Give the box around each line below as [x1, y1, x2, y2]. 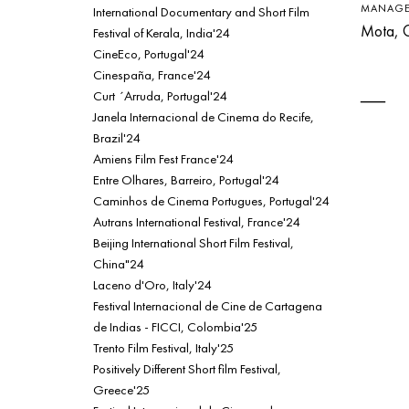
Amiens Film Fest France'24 [93, 150, 233, 168]
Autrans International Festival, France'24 [93, 213, 299, 231]
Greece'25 [93, 381, 150, 399]
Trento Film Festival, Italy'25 [93, 339, 234, 357]
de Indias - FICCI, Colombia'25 [93, 318, 257, 336]
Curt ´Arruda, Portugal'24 [93, 87, 226, 105]
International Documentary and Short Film [93, 3, 309, 21]
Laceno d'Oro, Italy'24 [93, 276, 211, 294]
